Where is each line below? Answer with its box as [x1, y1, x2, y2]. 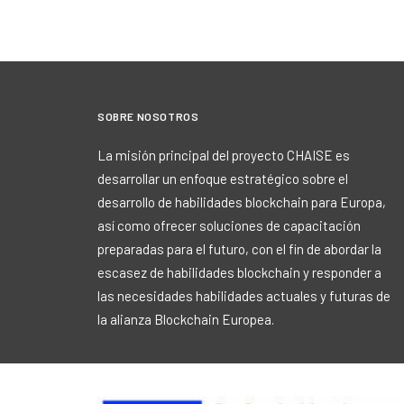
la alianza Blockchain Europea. [97, 311, 274, 327]
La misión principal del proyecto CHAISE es [97, 147, 350, 163]
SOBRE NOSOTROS [97, 110, 199, 123]
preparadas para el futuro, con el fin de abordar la [97, 241, 381, 257]
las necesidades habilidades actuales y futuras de [97, 288, 390, 304]
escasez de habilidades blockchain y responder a [97, 264, 381, 280]
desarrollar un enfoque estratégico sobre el [97, 170, 348, 187]
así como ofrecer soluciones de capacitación [97, 217, 361, 234]
